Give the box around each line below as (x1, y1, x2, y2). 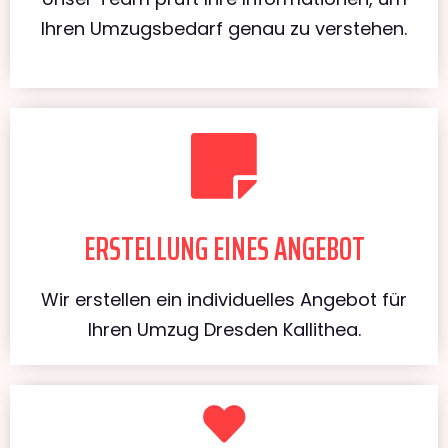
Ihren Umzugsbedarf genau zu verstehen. (41, 15, 407, 41)
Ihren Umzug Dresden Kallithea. (87, 316, 361, 342)
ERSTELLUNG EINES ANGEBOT (83, 223, 365, 274)
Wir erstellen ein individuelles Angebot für (41, 286, 407, 312)
